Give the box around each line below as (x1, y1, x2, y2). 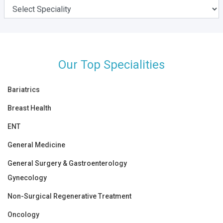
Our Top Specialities (58, 58, 165, 72)
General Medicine (7, 141, 65, 149)
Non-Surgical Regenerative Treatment (7, 192, 131, 200)
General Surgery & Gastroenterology (7, 159, 127, 167)
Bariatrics (7, 86, 40, 94)
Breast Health (7, 104, 51, 112)
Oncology (7, 211, 39, 219)
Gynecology (7, 174, 47, 182)
